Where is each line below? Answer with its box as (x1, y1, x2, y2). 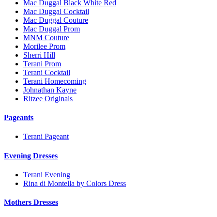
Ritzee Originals (23, 94, 73, 103)
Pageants (4, 113, 33, 122)
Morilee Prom (23, 42, 65, 50)
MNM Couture (23, 33, 69, 42)
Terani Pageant (23, 132, 69, 141)
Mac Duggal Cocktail (23, 7, 89, 15)
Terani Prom (23, 59, 61, 68)
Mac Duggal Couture (23, 15, 88, 24)
